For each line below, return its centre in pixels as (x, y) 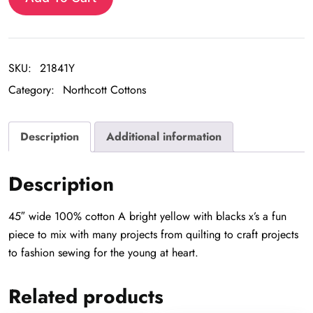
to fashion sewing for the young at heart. (103, 253)
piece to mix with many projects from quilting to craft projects (153, 234)
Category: (33, 90)
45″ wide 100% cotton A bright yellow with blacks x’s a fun (147, 216)
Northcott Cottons (104, 90)
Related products (86, 297)
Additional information (164, 137)
